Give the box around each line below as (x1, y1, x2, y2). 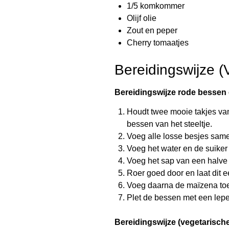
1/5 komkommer (127, 1, 185, 10)
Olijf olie (127, 13, 156, 22)
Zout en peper (127, 26, 177, 35)
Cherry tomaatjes (127, 38, 189, 47)
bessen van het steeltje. (127, 119, 212, 128)
